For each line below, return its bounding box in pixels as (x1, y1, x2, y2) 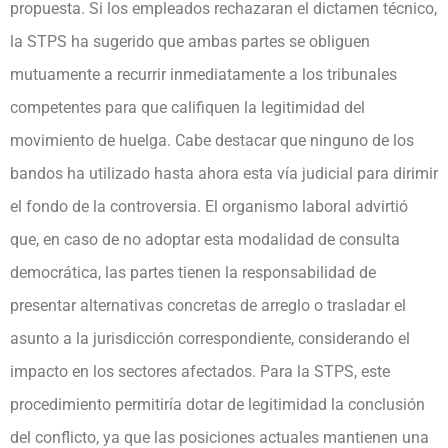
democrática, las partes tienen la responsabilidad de (10, 262, 376, 282)
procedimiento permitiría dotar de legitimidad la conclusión (10, 394, 425, 414)
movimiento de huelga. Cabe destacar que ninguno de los (10, 130, 414, 150)
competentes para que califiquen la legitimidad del (10, 97, 365, 117)
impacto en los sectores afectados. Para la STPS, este (10, 361, 390, 381)
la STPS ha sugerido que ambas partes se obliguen (10, 31, 370, 51)
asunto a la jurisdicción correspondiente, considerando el (10, 328, 410, 348)
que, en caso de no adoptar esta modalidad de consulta (10, 229, 400, 249)
